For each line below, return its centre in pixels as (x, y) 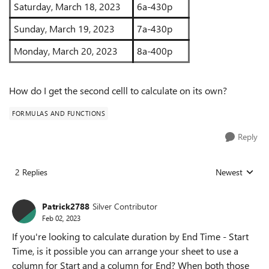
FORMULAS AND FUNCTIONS (59, 113)
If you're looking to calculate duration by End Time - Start (130, 236)
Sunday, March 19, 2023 (64, 29)
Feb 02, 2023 (61, 218)
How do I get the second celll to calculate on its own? (118, 90)
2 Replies (31, 172)
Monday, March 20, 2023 (66, 51)
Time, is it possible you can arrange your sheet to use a (125, 251)
